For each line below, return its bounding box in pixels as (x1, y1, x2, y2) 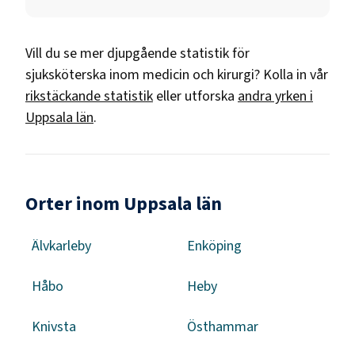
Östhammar (187, 316, 258, 337)
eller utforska (156, 86, 235, 106)
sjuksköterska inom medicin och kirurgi (25, 64, 254, 85)
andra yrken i (238, 86, 313, 106)
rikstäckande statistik (25, 86, 153, 106)
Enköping (187, 235, 242, 256)
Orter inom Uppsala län (25, 189, 222, 218)
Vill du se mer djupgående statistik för (25, 43, 250, 63)
